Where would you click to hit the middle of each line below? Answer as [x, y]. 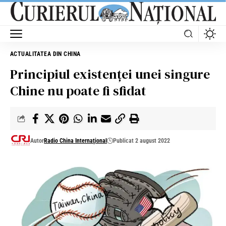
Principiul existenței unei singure [110, 74]
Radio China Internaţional [76, 140]
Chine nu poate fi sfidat [78, 91]
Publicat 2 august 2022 [142, 140]
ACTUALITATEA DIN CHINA [46, 54]
